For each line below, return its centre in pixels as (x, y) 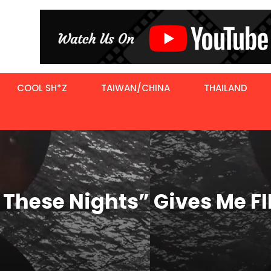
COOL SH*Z (42, 88)
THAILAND (226, 88)
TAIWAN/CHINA (135, 88)
